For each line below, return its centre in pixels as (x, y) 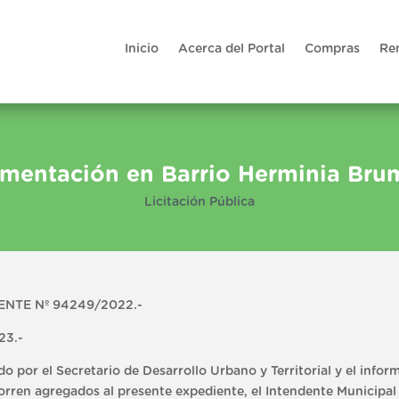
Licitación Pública (199, 202)
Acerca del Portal (231, 49)
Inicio (141, 49)
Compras (332, 49)
